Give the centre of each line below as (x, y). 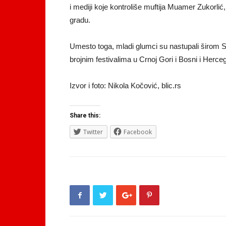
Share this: (85, 116)
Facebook (138, 132)
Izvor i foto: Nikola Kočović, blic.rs (125, 86)
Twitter (93, 132)
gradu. (80, 20)
